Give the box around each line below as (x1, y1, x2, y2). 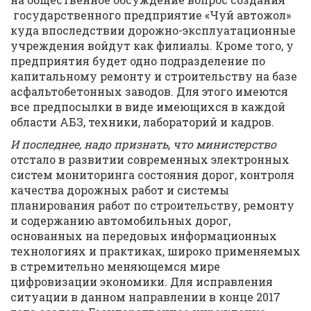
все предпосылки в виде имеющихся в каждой (10, 99, 285, 114)
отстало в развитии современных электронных (10, 152, 289, 167)
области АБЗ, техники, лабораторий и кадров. (10, 115, 274, 129)
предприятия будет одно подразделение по (10, 53, 265, 68)
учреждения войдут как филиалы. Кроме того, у (10, 38, 294, 53)
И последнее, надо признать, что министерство (10, 137, 276, 151)
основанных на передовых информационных (10, 228, 277, 243)
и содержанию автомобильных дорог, (10, 213, 230, 228)
